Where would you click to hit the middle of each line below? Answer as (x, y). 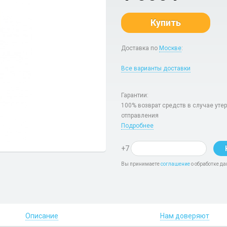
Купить (166, 23)
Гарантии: (135, 95)
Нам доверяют (185, 216)
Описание (42, 216)
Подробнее (137, 126)
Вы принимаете (141, 164)
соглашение (175, 164)
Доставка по (140, 48)
